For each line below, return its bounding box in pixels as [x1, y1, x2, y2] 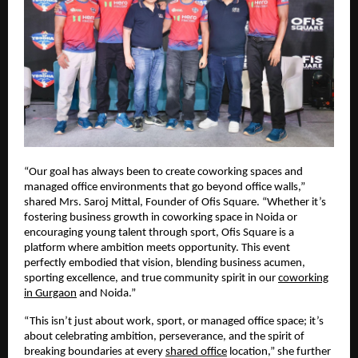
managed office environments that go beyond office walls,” [24, 181, 305, 194]
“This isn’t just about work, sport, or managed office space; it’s [24, 316, 324, 328]
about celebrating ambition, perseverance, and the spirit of [24, 331, 304, 344]
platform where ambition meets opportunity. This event [24, 242, 290, 255]
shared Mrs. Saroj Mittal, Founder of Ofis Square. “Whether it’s [24, 197, 326, 209]
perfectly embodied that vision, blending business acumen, [24, 257, 305, 270]
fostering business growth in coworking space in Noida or [24, 212, 297, 225]
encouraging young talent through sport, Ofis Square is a [24, 227, 294, 240]
